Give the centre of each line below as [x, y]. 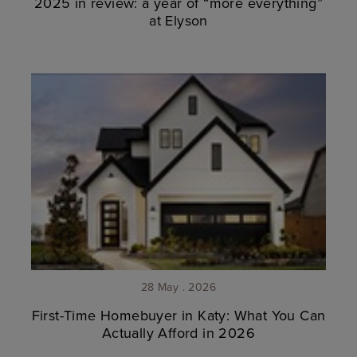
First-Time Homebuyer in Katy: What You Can [178, 316]
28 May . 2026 [178, 287]
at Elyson [178, 21]
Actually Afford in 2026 [178, 333]
